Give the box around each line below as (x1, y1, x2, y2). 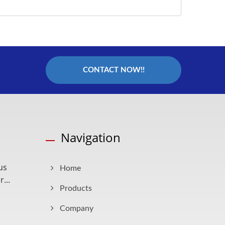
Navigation (61, 129, 121, 146)
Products (60, 184, 92, 192)
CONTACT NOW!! (82, 66, 145, 74)
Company (60, 204, 93, 212)
